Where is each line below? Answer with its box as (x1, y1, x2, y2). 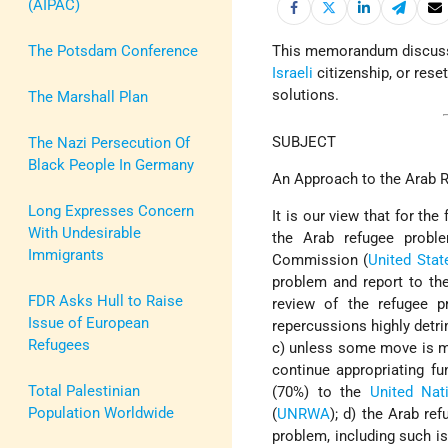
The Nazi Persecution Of (28, 133, 190, 152)
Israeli (272, 64, 314, 83)
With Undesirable (28, 223, 141, 242)
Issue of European (28, 313, 149, 332)
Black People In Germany (28, 155, 194, 174)
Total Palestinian (28, 381, 140, 400)
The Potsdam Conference (28, 41, 198, 60)
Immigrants (28, 245, 104, 264)
